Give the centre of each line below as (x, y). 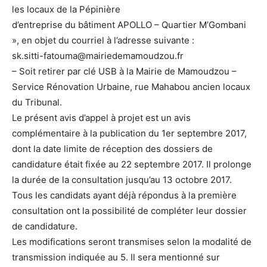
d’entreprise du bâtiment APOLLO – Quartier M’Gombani (129, 25)
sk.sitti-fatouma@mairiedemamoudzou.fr (98, 56)
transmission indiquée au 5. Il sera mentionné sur (116, 257)
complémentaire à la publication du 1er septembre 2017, (129, 133)
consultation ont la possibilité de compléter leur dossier (129, 211)
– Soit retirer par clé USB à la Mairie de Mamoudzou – (124, 72)
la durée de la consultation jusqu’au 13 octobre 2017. (122, 180)
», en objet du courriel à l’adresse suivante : (103, 41)
